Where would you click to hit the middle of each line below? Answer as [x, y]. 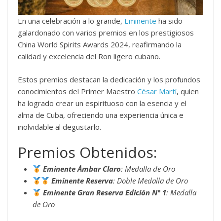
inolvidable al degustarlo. [59, 127]
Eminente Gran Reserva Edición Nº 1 [105, 192]
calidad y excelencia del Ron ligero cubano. [89, 56]
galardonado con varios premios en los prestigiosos [106, 33]
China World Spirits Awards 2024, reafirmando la [100, 44]
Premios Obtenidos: [87, 152]
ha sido [169, 21]
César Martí [156, 91]
